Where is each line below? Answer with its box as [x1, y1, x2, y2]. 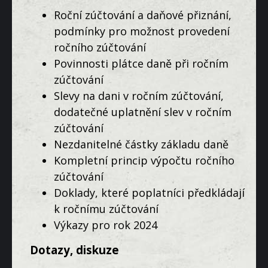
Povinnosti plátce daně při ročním [54, 56, 229, 71]
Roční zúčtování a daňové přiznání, [54, 7, 232, 22]
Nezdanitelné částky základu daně [54, 136, 229, 151]
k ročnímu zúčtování [54, 201, 159, 216]
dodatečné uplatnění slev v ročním [54, 104, 232, 119]
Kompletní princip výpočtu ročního [54, 153, 234, 167]
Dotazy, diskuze [30, 242, 119, 258]
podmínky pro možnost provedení [54, 23, 230, 38]
